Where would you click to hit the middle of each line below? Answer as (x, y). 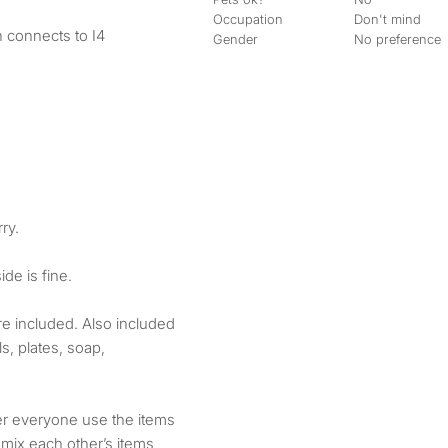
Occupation (248, 19)
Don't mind (388, 19)
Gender (235, 39)
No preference (398, 39)
